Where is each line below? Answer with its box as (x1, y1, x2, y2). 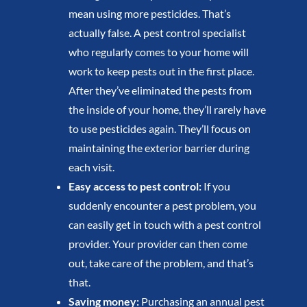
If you (201, 180, 230, 193)
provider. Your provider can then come (68, 237, 247, 251)
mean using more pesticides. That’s (68, 7, 231, 21)
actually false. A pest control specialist (68, 26, 246, 40)
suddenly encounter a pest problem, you (68, 199, 256, 212)
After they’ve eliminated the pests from (68, 84, 251, 97)
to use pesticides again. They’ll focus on (68, 122, 251, 136)
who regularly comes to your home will (68, 45, 249, 59)
